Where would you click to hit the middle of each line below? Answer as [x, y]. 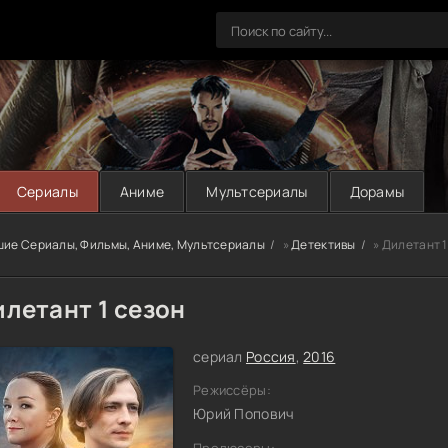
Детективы [323, 244]
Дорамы [377, 191]
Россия [270, 356]
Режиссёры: [232, 390]
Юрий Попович [244, 413]
